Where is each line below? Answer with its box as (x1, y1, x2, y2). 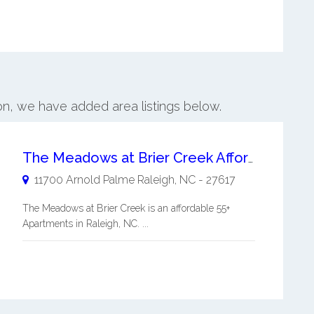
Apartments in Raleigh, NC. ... (22, 217, 149, 229)
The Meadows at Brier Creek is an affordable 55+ (22, 202, 230, 214)
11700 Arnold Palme (34, 172, 135, 186)
